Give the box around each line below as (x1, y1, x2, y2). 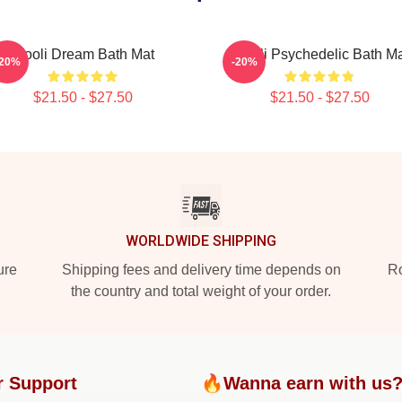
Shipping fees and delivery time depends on (61, 262, 341, 277)
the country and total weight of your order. (71, 284, 331, 299)
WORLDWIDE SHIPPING (126, 232, 276, 249)
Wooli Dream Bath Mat (11, 47, 154, 62)
